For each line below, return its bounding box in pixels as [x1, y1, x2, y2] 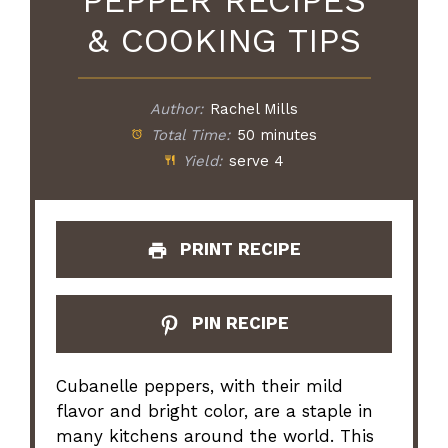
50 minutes [236, 126, 317, 145]
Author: [150, 100, 204, 119]
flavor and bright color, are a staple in [56, 401, 374, 422]
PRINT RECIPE [174, 239, 301, 260]
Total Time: [146, 126, 230, 145]
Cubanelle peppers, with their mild [56, 376, 344, 397]
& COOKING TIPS [87, 20, 361, 61]
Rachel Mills [209, 100, 298, 119]
